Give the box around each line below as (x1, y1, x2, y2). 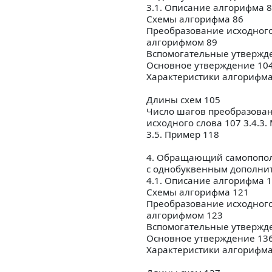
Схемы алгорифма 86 (146, 13, 243, 25)
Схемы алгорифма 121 (146, 186, 249, 199)
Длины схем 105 (146, 93, 220, 106)
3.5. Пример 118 (146, 128, 219, 141)
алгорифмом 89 (146, 36, 217, 49)
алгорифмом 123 (146, 209, 223, 222)
